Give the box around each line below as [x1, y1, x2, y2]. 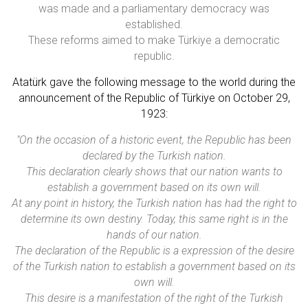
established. [125, 18, 183, 32]
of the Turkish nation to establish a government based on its [12, 260, 296, 274]
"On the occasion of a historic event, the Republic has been [16, 133, 291, 147]
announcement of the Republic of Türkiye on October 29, [18, 91, 290, 105]
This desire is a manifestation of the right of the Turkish [25, 291, 283, 305]
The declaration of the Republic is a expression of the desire [14, 244, 294, 258]
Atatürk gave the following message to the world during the [12, 76, 296, 89]
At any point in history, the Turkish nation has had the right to [11, 197, 297, 210]
